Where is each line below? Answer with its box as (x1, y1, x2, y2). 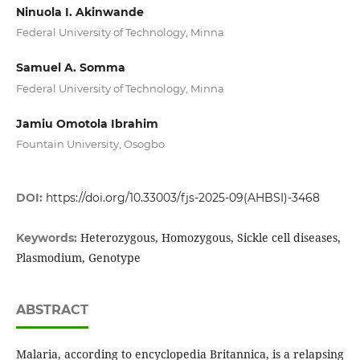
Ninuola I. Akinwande (15, 4, 144, 19)
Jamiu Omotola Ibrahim (15, 116, 158, 131)
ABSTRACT (15, 302, 88, 318)
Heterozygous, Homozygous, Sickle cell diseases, (80, 230, 341, 246)
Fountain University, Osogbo (15, 137, 165, 151)
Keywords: (15, 231, 80, 246)
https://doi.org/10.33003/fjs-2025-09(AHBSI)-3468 (45, 190, 320, 206)
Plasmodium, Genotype (15, 250, 141, 266)
